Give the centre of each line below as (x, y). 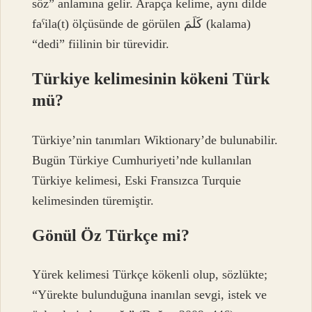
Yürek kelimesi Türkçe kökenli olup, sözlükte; (150, 275)
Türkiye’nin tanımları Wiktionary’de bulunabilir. (155, 140)
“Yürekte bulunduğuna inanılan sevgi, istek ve (150, 295)
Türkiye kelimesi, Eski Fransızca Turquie (137, 180)
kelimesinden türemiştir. (93, 200)
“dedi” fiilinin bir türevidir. (101, 44)
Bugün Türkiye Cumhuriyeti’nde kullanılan (142, 160)
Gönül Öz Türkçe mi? (111, 235)
